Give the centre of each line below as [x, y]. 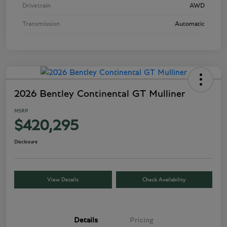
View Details [63, 180]
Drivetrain [36, 6]
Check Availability [164, 180]
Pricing [141, 220]
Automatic [190, 24]
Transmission [41, 24]
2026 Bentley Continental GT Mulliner [100, 94]
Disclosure [26, 142]
